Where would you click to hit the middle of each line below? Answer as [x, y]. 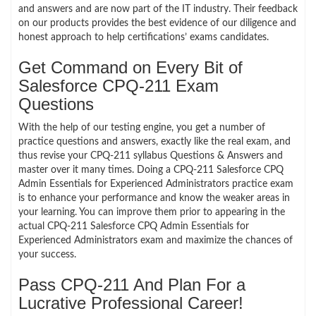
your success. [47, 254]
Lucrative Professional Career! [131, 303]
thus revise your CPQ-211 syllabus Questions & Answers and [151, 156]
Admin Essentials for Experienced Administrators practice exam [156, 184]
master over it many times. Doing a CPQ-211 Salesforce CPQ [151, 170]
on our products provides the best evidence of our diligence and [157, 23]
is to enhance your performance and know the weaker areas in [154, 198]
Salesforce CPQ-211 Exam [119, 85]
